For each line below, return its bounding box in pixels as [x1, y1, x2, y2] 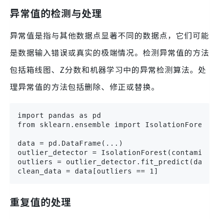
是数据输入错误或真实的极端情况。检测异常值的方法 [10, 46, 209, 59]
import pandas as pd [18, 111, 101, 120]
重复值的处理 [10, 195, 71, 209]
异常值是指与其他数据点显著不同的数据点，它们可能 [10, 29, 209, 42]
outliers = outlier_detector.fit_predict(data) [18, 158, 216, 166]
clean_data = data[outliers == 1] [18, 167, 158, 175]
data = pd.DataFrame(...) [18, 139, 123, 148]
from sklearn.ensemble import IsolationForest [18, 121, 211, 129]
